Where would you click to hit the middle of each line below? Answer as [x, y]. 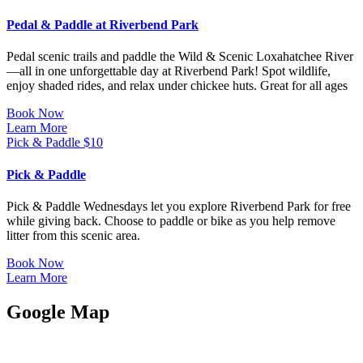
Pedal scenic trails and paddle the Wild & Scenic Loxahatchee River [180, 57]
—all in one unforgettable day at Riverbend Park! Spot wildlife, [169, 71]
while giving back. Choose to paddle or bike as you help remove [171, 220]
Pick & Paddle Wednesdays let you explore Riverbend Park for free [179, 206]
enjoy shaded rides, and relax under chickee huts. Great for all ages [177, 86]
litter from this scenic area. [73, 235]
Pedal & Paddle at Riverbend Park [102, 25]
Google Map [58, 312]
